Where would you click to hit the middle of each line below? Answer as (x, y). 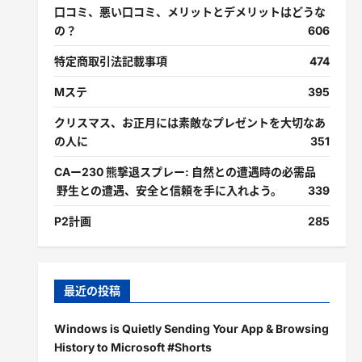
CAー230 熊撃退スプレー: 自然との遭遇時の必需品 (185, 172)
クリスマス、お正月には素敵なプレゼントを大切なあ (189, 122)
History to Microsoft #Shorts (133, 347)
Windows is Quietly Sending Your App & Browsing (191, 328)
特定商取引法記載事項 (110, 61)
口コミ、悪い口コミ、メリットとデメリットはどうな (189, 12)
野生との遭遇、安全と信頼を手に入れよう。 (168, 190)
